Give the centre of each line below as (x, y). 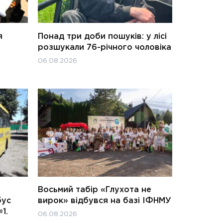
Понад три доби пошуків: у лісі (102, 36)
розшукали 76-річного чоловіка (105, 47)
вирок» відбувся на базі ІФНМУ (105, 201)
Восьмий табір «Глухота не (95, 190)
